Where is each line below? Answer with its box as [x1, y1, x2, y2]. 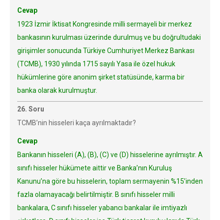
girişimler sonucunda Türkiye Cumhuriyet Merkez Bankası [17, 47, 194, 55]
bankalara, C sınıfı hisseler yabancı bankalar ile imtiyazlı [17, 204, 187, 212]
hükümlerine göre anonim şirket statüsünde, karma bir [17, 73, 185, 81]
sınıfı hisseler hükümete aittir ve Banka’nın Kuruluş [17, 164, 172, 172]
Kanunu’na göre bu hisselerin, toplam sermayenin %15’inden [17, 177, 203, 185]
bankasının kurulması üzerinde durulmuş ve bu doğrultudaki [17, 33, 201, 41]
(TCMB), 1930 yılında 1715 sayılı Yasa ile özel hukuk [17, 60, 175, 68]
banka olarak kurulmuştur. [17, 86, 97, 94]
